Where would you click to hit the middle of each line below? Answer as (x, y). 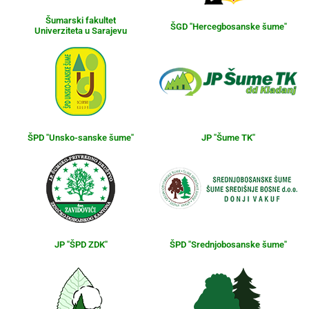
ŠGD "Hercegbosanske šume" (228, 27)
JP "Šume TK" (228, 137)
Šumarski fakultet (81, 20)
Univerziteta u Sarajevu (81, 30)
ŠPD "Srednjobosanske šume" (228, 244)
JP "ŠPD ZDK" (81, 244)
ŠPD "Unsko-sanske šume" (81, 137)
